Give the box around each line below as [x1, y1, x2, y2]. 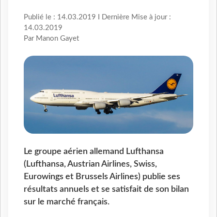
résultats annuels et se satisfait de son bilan [24, 185, 189, 193]
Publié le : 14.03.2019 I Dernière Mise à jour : [24, 14, 171, 21]
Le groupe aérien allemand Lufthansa [24, 147, 164, 155]
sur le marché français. [24, 197, 109, 206]
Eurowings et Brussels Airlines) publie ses [24, 172, 180, 181]
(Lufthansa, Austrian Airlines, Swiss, [24, 159, 157, 168]
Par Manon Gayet [24, 35, 79, 43]
